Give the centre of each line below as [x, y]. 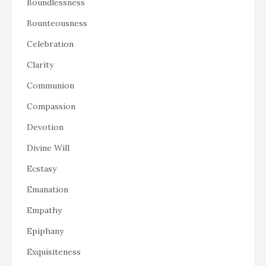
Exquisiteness [54, 251]
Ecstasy [42, 168]
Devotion [45, 127]
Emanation [47, 189]
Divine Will [48, 148]
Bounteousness [57, 23]
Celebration [50, 44]
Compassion [51, 106]
